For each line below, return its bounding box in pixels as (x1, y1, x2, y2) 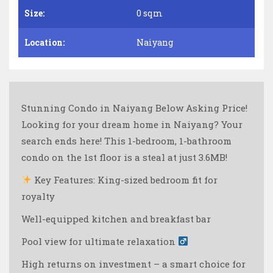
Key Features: (32, 173, 98, 186)
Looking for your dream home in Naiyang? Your (21, 118, 243, 130)
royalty (21, 190, 55, 202)
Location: (24, 36, 65, 48)
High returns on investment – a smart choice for (21, 257, 246, 270)
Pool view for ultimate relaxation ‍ (21, 235, 178, 247)
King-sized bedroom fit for (97, 173, 218, 186)
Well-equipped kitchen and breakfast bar (21, 212, 211, 225)
